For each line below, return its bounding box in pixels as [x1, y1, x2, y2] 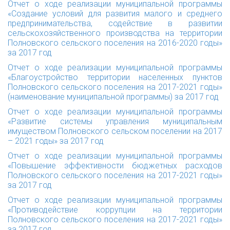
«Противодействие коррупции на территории [8, 205, 222, 215]
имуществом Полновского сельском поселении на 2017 [8, 126, 222, 136]
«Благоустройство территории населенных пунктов [8, 72, 222, 82]
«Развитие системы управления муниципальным [8, 117, 222, 126]
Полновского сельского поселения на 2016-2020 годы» [8, 38, 222, 48]
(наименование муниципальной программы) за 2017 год [8, 92, 219, 102]
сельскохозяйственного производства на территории [8, 28, 222, 38]
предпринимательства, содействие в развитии [8, 18, 222, 28]
